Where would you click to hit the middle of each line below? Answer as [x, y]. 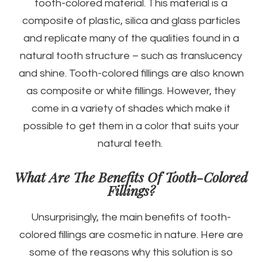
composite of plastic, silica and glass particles [131, 21]
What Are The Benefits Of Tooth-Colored [131, 177]
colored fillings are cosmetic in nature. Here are [131, 235]
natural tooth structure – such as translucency [131, 56]
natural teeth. [131, 144]
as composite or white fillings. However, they [131, 91]
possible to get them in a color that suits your [131, 126]
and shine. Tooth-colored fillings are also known [131, 74]
